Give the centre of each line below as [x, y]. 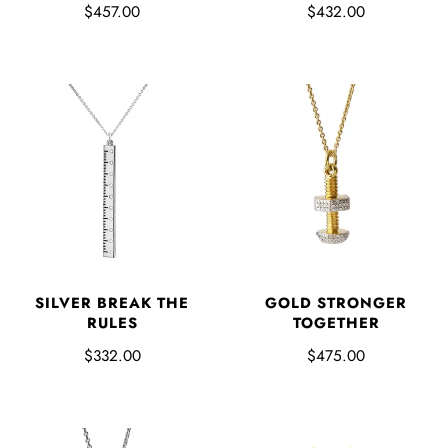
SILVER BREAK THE [112, 302]
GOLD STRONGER [336, 302]
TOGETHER [336, 322]
